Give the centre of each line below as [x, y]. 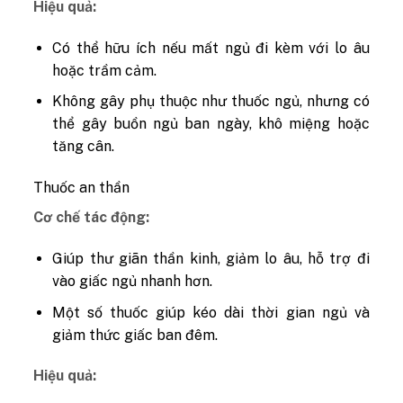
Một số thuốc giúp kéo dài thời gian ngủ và [211, 312]
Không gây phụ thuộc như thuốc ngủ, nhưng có [211, 102]
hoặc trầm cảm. [105, 70]
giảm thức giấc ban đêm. [135, 335]
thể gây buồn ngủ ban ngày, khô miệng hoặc [211, 124]
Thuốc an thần [82, 188]
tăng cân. [84, 147]
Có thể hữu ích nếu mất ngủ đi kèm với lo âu [211, 48]
